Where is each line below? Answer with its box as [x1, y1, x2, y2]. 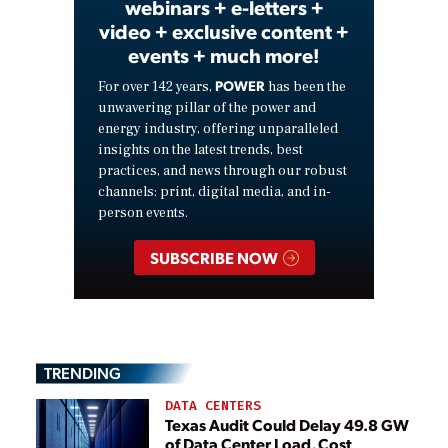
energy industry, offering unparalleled [98, 119, 338, 138]
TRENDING [44, 362, 121, 384]
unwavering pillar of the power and [98, 98, 316, 117]
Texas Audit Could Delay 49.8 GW [165, 414, 409, 436]
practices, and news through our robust [98, 161, 347, 180]
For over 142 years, [98, 77, 215, 96]
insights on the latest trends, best [98, 140, 303, 159]
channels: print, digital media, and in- [98, 182, 331, 201]
